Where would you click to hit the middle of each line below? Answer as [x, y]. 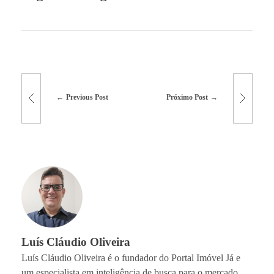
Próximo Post [187, 98]
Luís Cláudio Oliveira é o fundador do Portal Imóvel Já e [131, 258]
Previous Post [87, 98]
